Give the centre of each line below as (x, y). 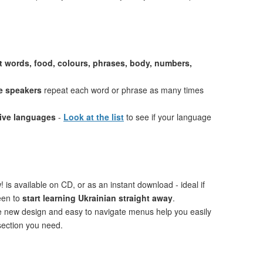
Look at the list (94, 117)
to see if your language (168, 117)
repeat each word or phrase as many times (123, 90)
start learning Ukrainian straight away (97, 198)
